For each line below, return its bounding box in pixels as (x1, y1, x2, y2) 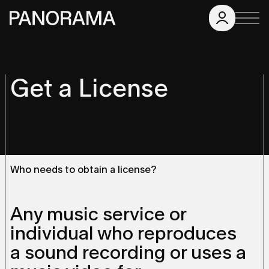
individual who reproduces (10, 222, 237, 244)
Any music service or (10, 203, 186, 225)
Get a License (10, 73, 168, 102)
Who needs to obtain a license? (10, 164, 156, 175)
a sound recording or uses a (10, 241, 246, 263)
